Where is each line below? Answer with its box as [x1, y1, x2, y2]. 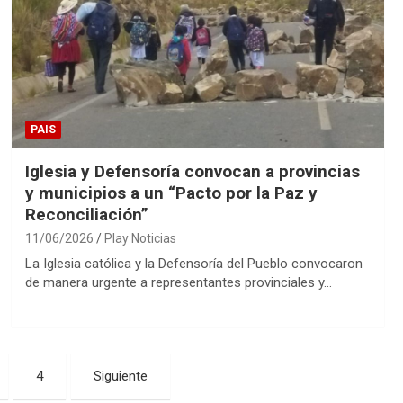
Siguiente [94, 367, 148, 384]
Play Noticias [103, 230, 176, 246]
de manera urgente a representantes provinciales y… [24, 273, 332, 291]
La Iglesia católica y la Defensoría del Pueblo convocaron [24, 255, 363, 272]
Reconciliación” [24, 203, 148, 225]
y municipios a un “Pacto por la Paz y [24, 182, 318, 203]
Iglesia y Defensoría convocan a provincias [24, 160, 360, 182]
